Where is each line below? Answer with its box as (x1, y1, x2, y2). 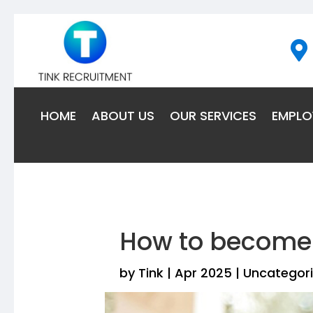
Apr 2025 (175, 264, 233, 282)
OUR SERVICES (169, 106, 256, 124)
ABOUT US (91, 106, 154, 124)
